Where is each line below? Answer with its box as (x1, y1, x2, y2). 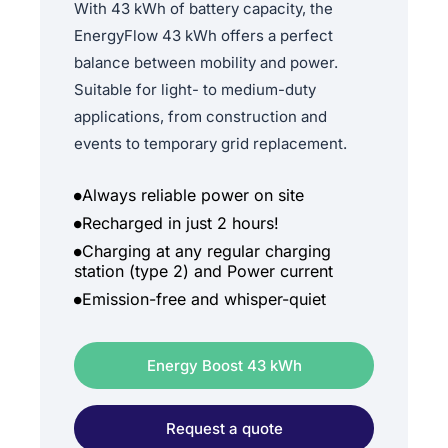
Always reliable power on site (82, 184, 304, 205)
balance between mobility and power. (74, 52, 338, 72)
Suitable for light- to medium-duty (74, 79, 316, 99)
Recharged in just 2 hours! (82, 212, 279, 233)
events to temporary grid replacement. (74, 133, 347, 153)
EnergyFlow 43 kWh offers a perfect (74, 25, 333, 45)
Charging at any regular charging (82, 240, 331, 261)
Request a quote (165, 418, 283, 438)
